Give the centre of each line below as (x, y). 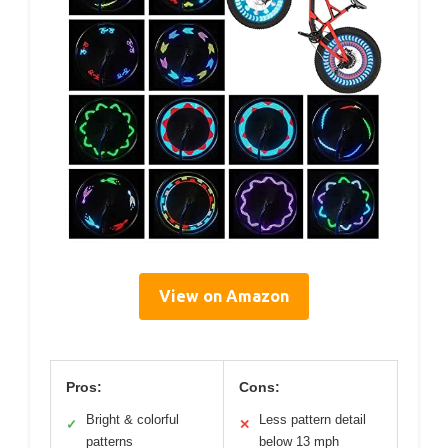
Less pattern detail (312, 419)
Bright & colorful (132, 419)
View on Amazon (224, 295)
